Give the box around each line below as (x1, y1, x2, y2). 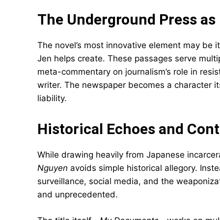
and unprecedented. (37, 190, 118, 199)
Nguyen (37, 163, 68, 173)
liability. (37, 93, 67, 103)
